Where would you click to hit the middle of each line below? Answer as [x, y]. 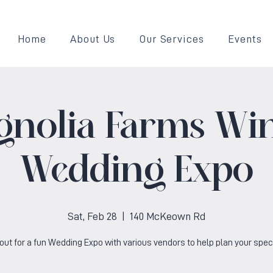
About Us [93, 39]
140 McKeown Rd [168, 216]
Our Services [172, 39]
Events [245, 39]
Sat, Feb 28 [92, 216]
